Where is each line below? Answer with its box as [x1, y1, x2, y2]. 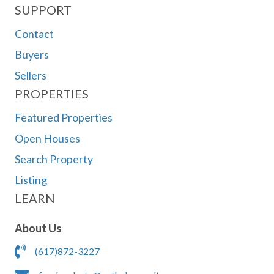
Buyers [15, 47, 49, 61]
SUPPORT [15, 2, 72, 17]
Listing [15, 172, 47, 187]
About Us [15, 221, 62, 235]
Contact [15, 26, 54, 40]
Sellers [15, 68, 46, 82]
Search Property [15, 152, 93, 166]
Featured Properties [15, 110, 113, 124]
